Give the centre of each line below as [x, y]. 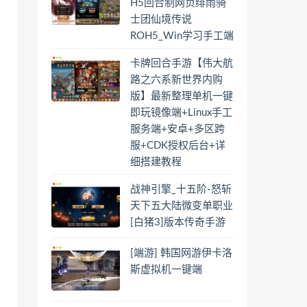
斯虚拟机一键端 [166, 269]
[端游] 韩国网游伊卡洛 [181, 253]
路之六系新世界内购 [176, 80]
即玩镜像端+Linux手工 [181, 113]
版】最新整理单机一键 [182, 96]
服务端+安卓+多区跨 [177, 129]
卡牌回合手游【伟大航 [182, 63]
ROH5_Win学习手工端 [182, 36]
